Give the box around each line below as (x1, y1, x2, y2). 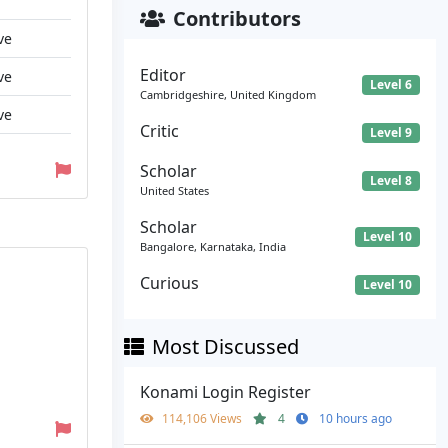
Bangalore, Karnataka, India (140, 239, 286, 255)
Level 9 (370, 124, 413, 141)
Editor (140, 64, 186, 86)
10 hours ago (319, 410, 392, 428)
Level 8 (370, 172, 413, 190)
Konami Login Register (140, 381, 311, 404)
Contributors (173, 5, 301, 32)
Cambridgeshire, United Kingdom (140, 87, 316, 102)
